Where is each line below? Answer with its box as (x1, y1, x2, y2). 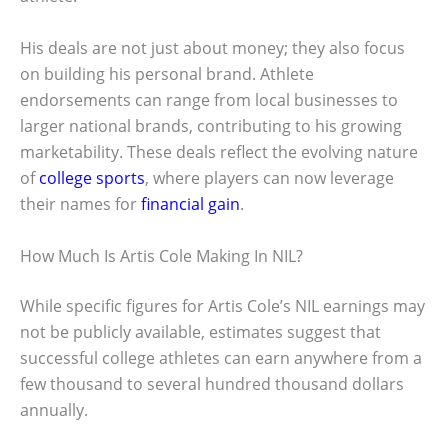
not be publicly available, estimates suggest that (20, 320, 381, 343)
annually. (20, 398, 88, 421)
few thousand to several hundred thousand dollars (20, 372, 404, 395)
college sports (39, 167, 145, 190)
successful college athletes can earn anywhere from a (20, 346, 422, 369)
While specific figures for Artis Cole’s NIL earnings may (20, 294, 425, 317)
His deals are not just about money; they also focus (20, 37, 405, 60)
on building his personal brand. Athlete (20, 63, 314, 86)
